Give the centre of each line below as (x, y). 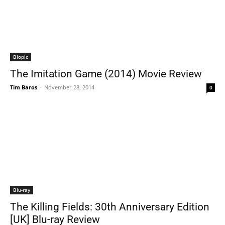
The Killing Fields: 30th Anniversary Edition (110, 207)
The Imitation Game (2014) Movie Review (106, 74)
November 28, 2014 (69, 87)
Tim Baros (24, 87)
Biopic (21, 57)
